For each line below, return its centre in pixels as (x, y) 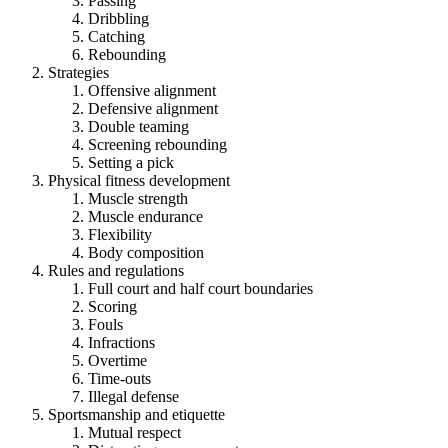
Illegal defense (133, 396)
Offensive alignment (152, 90)
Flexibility (120, 234)
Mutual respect (134, 432)
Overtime (117, 360)
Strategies (78, 72)
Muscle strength (138, 198)
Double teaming (138, 126)
